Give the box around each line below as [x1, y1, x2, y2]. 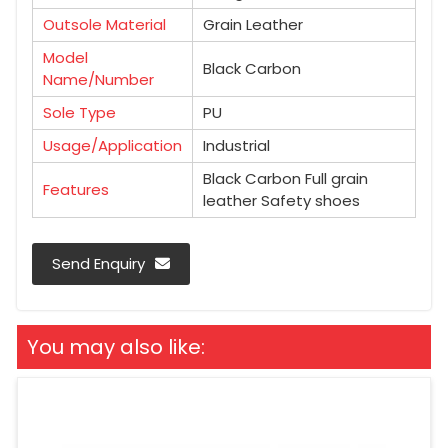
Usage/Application [43, 134, 182, 156]
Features [43, 178, 109, 200]
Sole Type [43, 101, 116, 123]
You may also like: [27, 332, 205, 361]
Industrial [203, 134, 270, 156]
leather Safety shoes [203, 189, 360, 211]
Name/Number [43, 68, 154, 90]
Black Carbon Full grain [203, 167, 368, 189]
